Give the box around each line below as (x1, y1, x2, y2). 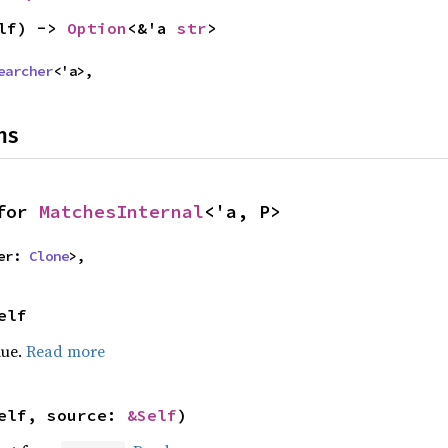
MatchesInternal (39, 200, 204, 223)
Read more (26, 340, 105, 362)
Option (67, 18, 127, 38)
